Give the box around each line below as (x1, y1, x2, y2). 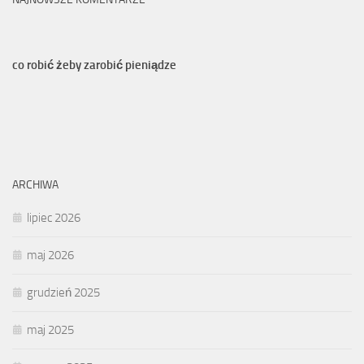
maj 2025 (27, 323, 74, 338)
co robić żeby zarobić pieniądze (12, 58, 176, 73)
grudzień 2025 (27, 285, 100, 301)
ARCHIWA (12, 178, 58, 193)
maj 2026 (27, 248, 74, 263)
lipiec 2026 (27, 210, 80, 226)
